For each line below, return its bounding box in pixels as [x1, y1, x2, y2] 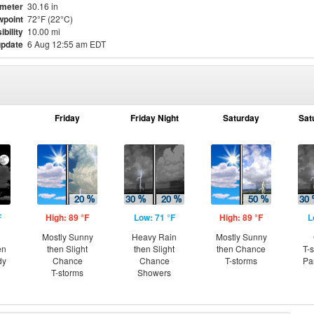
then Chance [217, 243, 266, 254]
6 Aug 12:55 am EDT [27, 38, 106, 50]
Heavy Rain [132, 231, 177, 243]
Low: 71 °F [133, 211, 175, 224]
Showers [137, 266, 171, 278]
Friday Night [130, 111, 179, 124]
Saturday [223, 111, 259, 124]
